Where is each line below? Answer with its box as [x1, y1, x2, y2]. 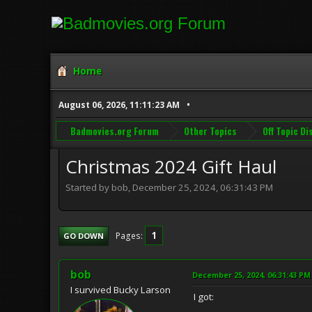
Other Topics [184, 123, 237, 138]
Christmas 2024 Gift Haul [65, 154, 276, 180]
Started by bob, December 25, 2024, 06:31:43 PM [65, 180, 273, 194]
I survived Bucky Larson [70, 283, 171, 296]
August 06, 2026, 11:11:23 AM [58, 99, 180, 111]
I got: [194, 290, 214, 303]
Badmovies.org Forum [70, 123, 159, 138]
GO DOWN [63, 230, 104, 241]
